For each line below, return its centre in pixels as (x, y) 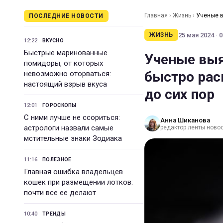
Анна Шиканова (185, 120)
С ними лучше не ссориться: (72, 117)
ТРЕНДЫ (54, 214)
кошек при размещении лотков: (78, 182)
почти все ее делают (60, 193)
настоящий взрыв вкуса (65, 84)
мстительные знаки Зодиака (73, 138)
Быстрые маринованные (66, 53)
